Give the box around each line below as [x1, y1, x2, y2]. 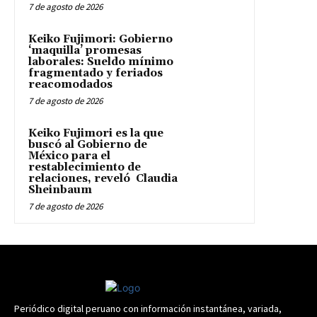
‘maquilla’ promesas [28, 44, 142, 58]
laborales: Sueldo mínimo [28, 55, 173, 69]
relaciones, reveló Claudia [28, 172, 178, 186]
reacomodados [28, 78, 113, 92]
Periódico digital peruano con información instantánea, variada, [14, 302, 282, 316]
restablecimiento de [28, 161, 141, 175]
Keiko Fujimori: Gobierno [28, 33, 173, 47]
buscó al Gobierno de [28, 138, 147, 152]
